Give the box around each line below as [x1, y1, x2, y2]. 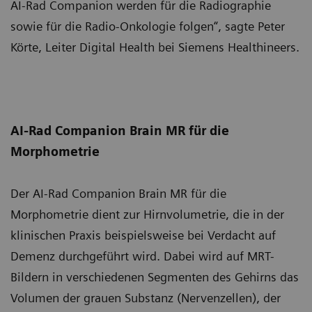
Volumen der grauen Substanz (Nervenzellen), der [10, 290, 281, 305]
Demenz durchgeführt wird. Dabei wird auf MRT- [10, 249, 274, 263]
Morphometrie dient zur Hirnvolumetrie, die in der [10, 207, 284, 221]
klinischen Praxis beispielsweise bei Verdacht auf [10, 228, 276, 242]
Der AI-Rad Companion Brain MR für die [10, 186, 226, 201]
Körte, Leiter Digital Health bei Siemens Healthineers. [10, 40, 299, 54]
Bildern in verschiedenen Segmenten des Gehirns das [10, 270, 299, 284]
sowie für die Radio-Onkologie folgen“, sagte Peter [10, 19, 285, 33]
